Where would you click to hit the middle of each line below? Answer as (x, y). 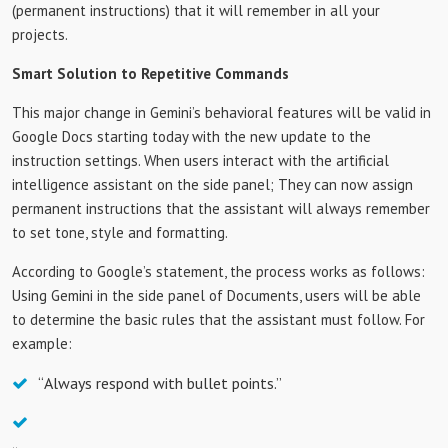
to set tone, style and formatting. (120, 232)
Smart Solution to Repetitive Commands (150, 73)
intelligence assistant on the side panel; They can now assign (212, 184)
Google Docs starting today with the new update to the (191, 136)
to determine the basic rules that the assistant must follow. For (218, 319)
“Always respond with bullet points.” (160, 383)
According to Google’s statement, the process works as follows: (218, 271)
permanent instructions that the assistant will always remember (221, 208)
